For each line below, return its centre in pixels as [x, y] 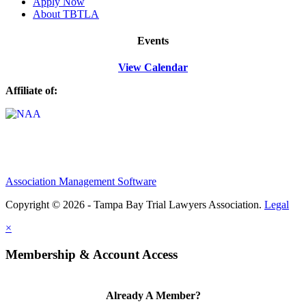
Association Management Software [81, 182]
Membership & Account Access [92, 255]
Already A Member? [153, 296]
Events [153, 41]
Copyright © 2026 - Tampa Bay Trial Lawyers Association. [135, 205]
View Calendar [153, 68]
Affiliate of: [34, 91]
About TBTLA [66, 14]
